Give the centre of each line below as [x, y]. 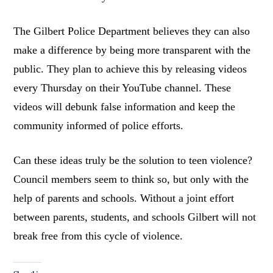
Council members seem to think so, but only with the [131, 179]
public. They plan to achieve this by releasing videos [130, 69]
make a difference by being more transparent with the [132, 50]
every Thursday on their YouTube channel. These [122, 88]
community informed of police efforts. [99, 126]
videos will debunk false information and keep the [125, 107]
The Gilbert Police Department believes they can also [132, 31]
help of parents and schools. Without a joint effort [124, 198]
